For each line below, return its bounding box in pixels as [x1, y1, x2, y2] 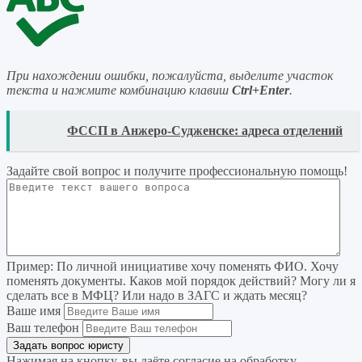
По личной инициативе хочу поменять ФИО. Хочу [53, 259, 339, 273]
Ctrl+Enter [232, 82, 289, 97]
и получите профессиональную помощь [124, 163, 343, 178]
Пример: [6, 259, 53, 273]
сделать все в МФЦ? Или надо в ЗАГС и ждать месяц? [6, 288, 307, 302]
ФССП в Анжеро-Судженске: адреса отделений [67, 123, 343, 137]
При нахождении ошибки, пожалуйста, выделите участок [6, 68, 333, 82]
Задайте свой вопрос [6, 163, 124, 178]
